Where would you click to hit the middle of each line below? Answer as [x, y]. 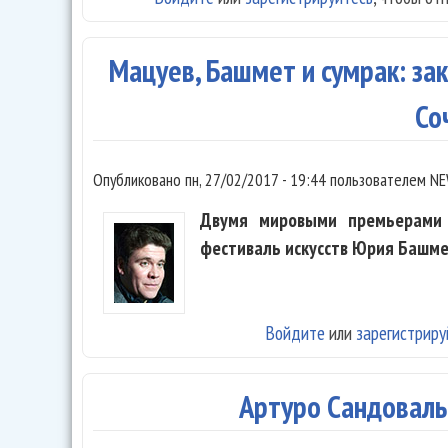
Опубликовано [139, 180]
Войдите [295, 333]
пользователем [378, 180]
